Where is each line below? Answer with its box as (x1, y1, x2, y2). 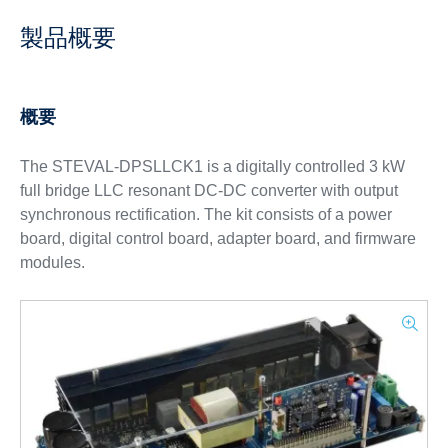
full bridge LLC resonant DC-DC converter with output (19, 182, 398, 199)
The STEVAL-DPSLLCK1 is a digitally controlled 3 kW (19, 158, 405, 175)
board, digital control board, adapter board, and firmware (19, 230, 416, 247)
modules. (19, 254, 85, 271)
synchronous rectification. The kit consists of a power (19, 206, 392, 223)
